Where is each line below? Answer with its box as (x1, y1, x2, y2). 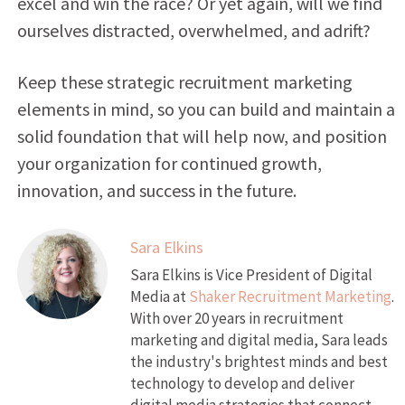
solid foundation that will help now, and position (16, 124, 387, 147)
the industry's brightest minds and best (129, 351, 388, 372)
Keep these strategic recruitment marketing (16, 70, 353, 93)
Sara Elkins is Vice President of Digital (129, 264, 372, 285)
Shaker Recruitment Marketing (188, 286, 391, 306)
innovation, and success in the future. (16, 178, 297, 202)
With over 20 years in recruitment (129, 307, 344, 328)
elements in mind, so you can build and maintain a (16, 97, 395, 120)
